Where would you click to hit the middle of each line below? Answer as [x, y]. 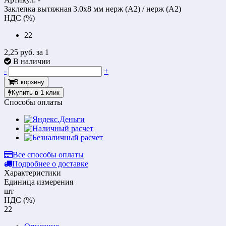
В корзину [29, 82]
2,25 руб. [20, 52]
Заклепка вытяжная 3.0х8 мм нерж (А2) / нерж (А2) [93, 9]
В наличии [32, 61]
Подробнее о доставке [50, 163]
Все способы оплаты [48, 154]
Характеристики [33, 173]
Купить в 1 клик [36, 92]
